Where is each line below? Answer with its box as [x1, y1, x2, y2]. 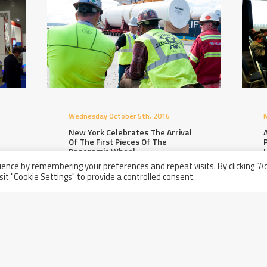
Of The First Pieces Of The [68, 135, 167, 148]
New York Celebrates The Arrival [68, 126, 192, 138]
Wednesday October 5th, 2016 [68, 110, 170, 122]
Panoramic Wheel [68, 145, 135, 157]
